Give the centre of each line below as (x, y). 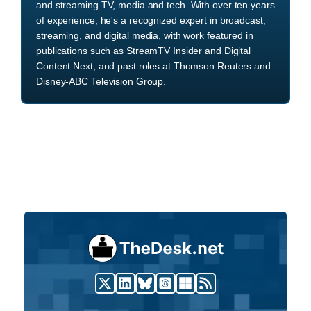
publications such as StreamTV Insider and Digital (144, 51)
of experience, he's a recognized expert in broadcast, (151, 20)
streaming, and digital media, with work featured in (145, 36)
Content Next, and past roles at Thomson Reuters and (153, 66)
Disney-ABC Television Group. (101, 82)
